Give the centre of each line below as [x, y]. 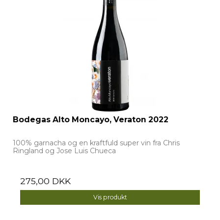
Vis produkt [110, 197]
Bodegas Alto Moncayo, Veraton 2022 [91, 120]
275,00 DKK [45, 181]
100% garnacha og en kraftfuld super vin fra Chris [96, 143]
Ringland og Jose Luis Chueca [64, 151]
